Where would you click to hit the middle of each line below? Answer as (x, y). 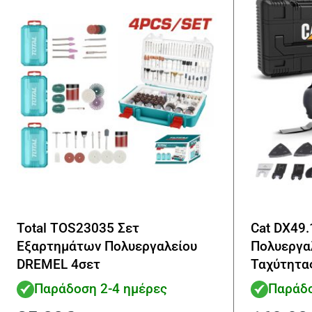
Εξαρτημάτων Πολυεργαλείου (107, 247)
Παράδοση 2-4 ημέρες (101, 288)
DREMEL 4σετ (58, 265)
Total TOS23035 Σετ (78, 228)
